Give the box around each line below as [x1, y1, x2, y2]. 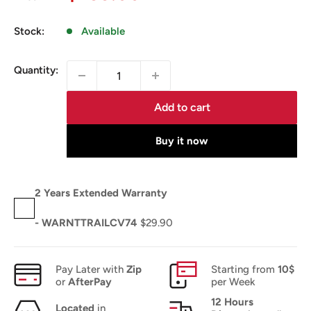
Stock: [14, 25, 44, 37]
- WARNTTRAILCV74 [35, 217, 140, 229]
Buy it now [155, 134, 208, 147]
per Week [211, 276, 255, 288]
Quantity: [14, 64, 58, 76]
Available [81, 25, 125, 37]
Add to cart [153, 101, 210, 114]
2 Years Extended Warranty [35, 187, 167, 199]
